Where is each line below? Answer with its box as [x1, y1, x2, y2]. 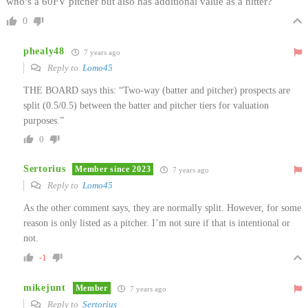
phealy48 [23, 46, 65, 57]
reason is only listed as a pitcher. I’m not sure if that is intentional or [23, 217, 290, 228]
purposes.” [23, 115, 64, 126]
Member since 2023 [75, 164, 151, 175]
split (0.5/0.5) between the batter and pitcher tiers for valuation [23, 100, 269, 111]
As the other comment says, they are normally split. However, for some [23, 202, 301, 213]
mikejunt [23, 283, 66, 294]
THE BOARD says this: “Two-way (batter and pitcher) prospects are [23, 85, 290, 96]
